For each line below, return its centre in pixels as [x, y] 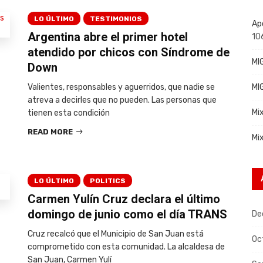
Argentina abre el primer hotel [107, 37]
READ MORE [50, 132]
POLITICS [107, 181]
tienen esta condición [68, 113]
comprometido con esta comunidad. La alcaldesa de [126, 247]
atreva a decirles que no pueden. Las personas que [122, 100]
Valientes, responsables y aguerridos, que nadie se [121, 87]
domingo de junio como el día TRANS [127, 214]
